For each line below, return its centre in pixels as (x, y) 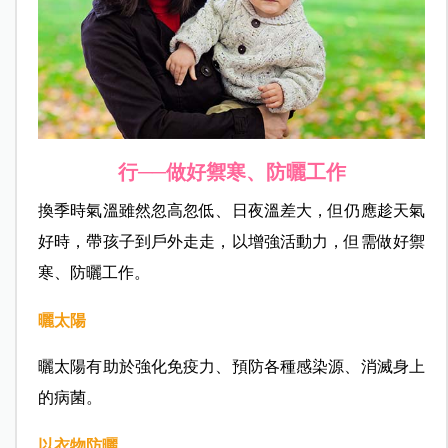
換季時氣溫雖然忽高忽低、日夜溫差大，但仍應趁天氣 (231, 211)
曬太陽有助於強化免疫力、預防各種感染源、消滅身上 (231, 367)
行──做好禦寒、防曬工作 (231, 172)
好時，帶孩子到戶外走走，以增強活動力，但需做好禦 (231, 242)
